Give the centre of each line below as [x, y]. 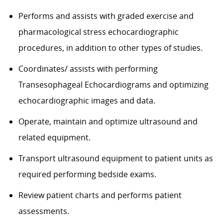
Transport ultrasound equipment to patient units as [115, 158]
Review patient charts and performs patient [100, 195]
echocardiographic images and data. [87, 100]
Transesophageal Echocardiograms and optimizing [113, 84]
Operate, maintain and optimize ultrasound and [108, 121]
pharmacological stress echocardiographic [98, 32]
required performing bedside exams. [87, 174]
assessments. [44, 211]
